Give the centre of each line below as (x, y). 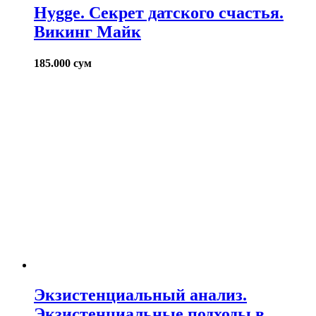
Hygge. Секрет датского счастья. (159, 13)
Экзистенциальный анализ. (140, 295)
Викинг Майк (87, 32)
